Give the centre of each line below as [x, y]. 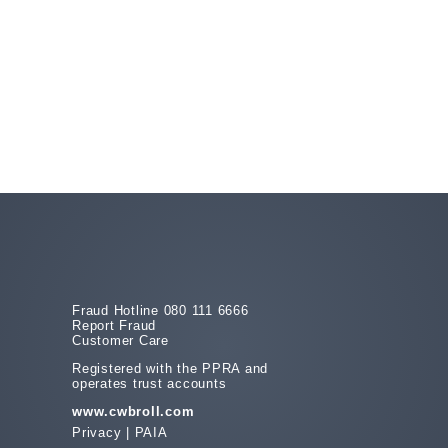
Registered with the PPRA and [170, 368]
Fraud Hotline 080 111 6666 [160, 310]
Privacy [97, 433]
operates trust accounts [149, 383]
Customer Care [120, 340]
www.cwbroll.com [133, 411]
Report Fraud [114, 325]
